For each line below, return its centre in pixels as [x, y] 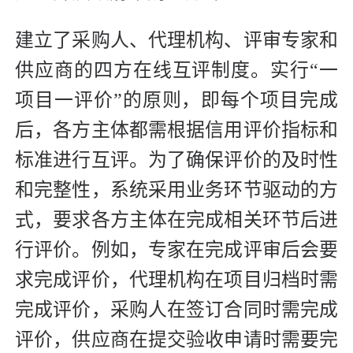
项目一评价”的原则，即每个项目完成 [176, 100]
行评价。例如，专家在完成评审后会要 [176, 250]
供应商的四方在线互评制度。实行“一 [176, 71]
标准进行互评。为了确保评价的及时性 [176, 160]
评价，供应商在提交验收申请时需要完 [176, 340]
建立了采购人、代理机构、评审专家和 [176, 41]
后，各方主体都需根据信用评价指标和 [176, 130]
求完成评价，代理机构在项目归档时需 [176, 280]
